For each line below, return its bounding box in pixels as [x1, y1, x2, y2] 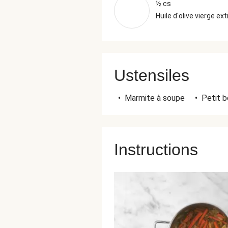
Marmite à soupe [125, 93, 185, 103]
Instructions [114, 140, 198, 159]
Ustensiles [114, 66, 189, 84]
